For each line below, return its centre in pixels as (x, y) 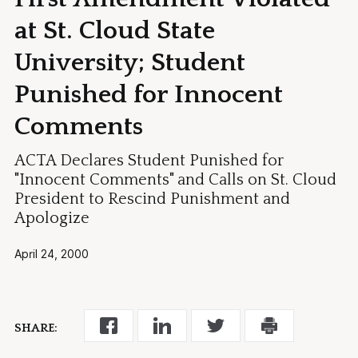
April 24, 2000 (52, 254)
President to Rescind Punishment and (153, 199)
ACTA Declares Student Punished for (149, 160)
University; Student (130, 62)
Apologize (52, 218)
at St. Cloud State (115, 30)
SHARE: (36, 328)
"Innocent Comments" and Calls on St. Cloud (176, 179)
